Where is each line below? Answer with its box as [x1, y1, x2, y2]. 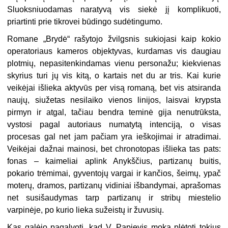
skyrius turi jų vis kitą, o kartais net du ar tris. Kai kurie [7, 71, 221, 80]
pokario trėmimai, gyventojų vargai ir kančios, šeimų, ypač [7, 168, 221, 178]
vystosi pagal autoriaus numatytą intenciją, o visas [7, 120, 221, 129]
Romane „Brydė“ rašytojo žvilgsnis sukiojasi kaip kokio [7, 34, 221, 43]
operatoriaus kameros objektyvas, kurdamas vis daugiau [7, 46, 221, 55]
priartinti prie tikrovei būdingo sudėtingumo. [7, 17, 163, 26]
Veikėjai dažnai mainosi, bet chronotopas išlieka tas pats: [7, 144, 221, 153]
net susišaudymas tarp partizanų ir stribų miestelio [7, 193, 221, 202]
